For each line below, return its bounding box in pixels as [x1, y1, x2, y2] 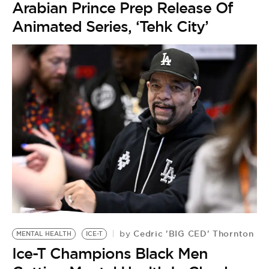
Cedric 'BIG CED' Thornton [130, 228, 254, 240]
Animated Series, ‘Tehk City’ [12, 17, 208, 36]
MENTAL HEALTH [16, 230, 71, 238]
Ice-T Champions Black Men [12, 244, 208, 264]
